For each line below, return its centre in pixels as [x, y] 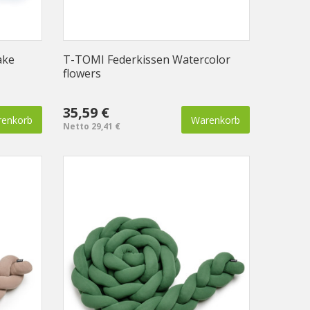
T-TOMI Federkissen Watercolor [147, 60]
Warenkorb [216, 120]
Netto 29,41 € [92, 127]
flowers [82, 74]
